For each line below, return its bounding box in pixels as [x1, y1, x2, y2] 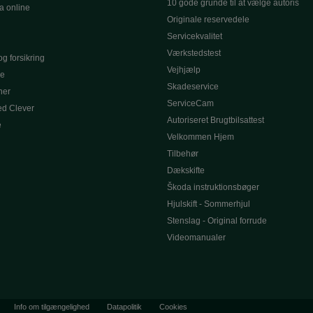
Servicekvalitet [167, 31, 222, 41]
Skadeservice [167, 82, 219, 92]
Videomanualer [167, 233, 226, 242]
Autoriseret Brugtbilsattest [167, 115, 264, 125]
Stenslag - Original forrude [167, 216, 267, 226]
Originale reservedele [167, 15, 249, 24]
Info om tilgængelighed [14, 303, 89, 311]
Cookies [159, 303, 187, 311]
